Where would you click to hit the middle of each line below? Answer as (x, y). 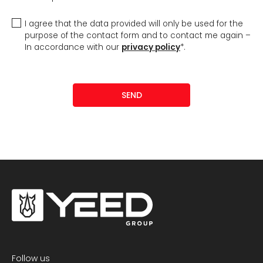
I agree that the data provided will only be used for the (134, 24)
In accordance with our (73, 48)
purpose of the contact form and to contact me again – (138, 36)
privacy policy (151, 48)
